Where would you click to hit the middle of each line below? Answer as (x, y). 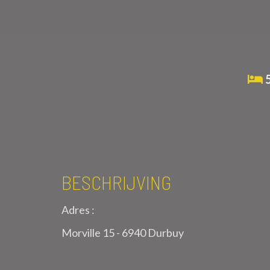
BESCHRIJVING (116, 182)
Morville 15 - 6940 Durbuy (123, 233)
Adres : (78, 210)
